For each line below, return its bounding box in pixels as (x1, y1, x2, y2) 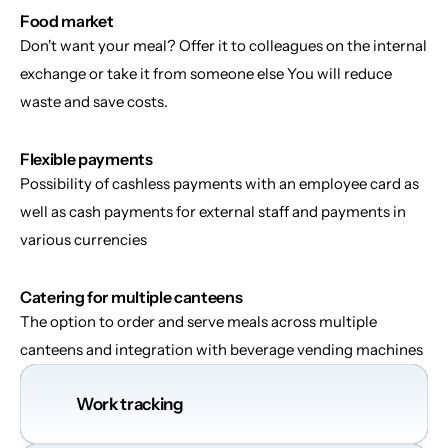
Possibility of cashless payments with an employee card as (20, 174, 419, 193)
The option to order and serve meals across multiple (20, 312, 377, 331)
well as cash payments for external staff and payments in (20, 202, 406, 221)
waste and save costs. (20, 92, 168, 111)
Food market (20, 11, 114, 31)
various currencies (20, 230, 147, 249)
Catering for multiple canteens (20, 287, 243, 307)
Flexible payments (20, 149, 153, 169)
